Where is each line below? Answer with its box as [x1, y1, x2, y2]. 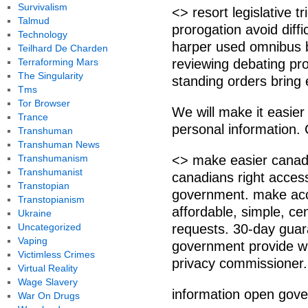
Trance [17, 111, 48, 122]
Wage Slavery [17, 276, 78, 287]
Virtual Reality [17, 263, 78, 274]
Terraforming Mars [17, 56, 98, 67]
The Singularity [17, 70, 83, 81]
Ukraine [17, 208, 52, 219]
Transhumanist [17, 166, 82, 177]
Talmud [17, 15, 49, 26]
